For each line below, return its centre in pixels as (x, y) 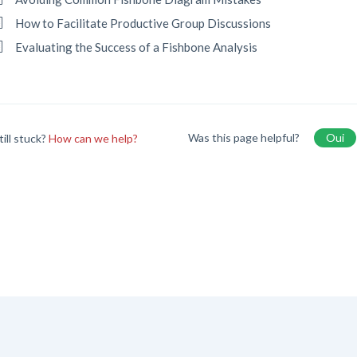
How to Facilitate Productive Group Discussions (143, 23)
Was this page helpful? (245, 137)
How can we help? (94, 138)
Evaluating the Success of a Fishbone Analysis (137, 47)
